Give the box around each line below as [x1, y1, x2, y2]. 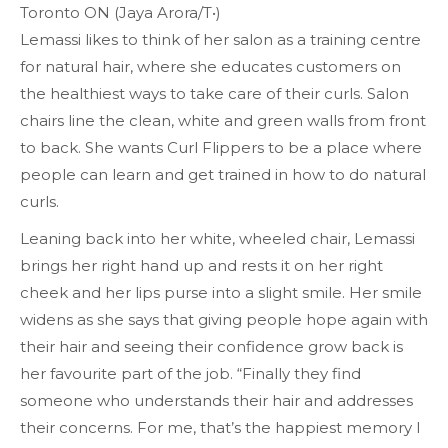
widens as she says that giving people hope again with [20, 310, 428, 330]
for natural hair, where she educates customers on [20, 57, 401, 77]
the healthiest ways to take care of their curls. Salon [20, 84, 409, 104]
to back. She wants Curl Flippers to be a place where [20, 138, 422, 158]
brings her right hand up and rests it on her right [20, 256, 383, 276]
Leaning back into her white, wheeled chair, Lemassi [20, 229, 415, 249]
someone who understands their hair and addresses [20, 391, 413, 411]
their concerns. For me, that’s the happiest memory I [20, 418, 421, 438]
